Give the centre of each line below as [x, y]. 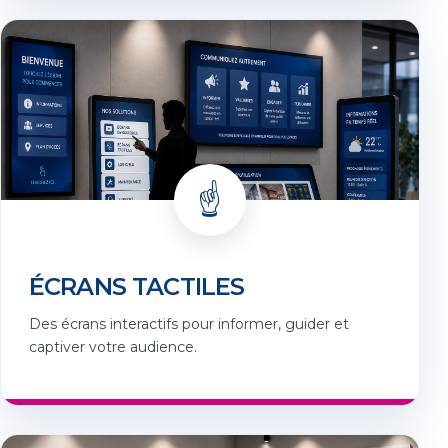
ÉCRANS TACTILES [137, 287]
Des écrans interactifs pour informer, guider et [189, 324]
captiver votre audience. [113, 347]
